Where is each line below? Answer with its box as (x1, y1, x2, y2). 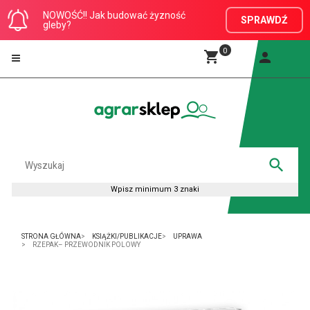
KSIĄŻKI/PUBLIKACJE (92, 232, 162, 241)
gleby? (43, 19, 71, 30)
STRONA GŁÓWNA (21, 232, 81, 241)
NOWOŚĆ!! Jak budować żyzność (43, 10, 185, 21)
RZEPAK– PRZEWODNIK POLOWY (33, 241, 140, 249)
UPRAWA (173, 232, 202, 241)
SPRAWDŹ (241, 15, 288, 26)
